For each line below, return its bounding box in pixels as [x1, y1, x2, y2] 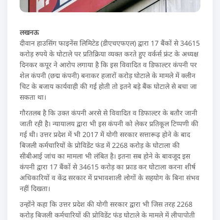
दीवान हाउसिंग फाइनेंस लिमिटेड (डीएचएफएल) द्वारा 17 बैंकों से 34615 [20, 38, 200, 48]
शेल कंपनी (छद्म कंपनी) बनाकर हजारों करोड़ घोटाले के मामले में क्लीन [20, 71, 195, 80]
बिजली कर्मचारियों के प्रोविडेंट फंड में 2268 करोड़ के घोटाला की [20, 140, 180, 150]
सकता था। [20, 92, 46, 102]
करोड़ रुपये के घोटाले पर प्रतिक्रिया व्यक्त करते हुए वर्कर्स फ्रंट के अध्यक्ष [20, 49, 198, 58]
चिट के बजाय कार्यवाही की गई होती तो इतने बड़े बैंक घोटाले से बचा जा [20, 82, 197, 91]
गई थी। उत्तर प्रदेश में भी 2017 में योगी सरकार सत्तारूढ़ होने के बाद [20, 130, 190, 139]
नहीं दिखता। [20, 184, 50, 193]
